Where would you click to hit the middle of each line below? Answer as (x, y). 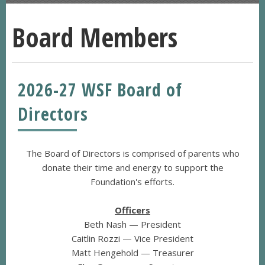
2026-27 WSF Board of (100, 90)
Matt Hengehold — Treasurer (132, 253)
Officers (132, 210)
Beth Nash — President (132, 224)
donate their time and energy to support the (132, 168)
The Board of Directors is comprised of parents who (132, 153)
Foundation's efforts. (132, 182)
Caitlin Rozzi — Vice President (132, 239)
